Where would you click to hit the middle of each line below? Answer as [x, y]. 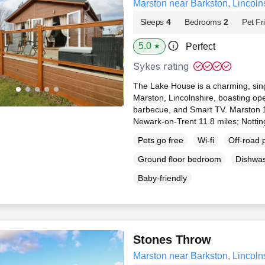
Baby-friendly [162, 178]
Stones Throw [172, 240]
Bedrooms [203, 22]
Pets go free [160, 140]
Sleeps [152, 22]
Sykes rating [161, 66]
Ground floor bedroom [179, 159]
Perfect [200, 46]
